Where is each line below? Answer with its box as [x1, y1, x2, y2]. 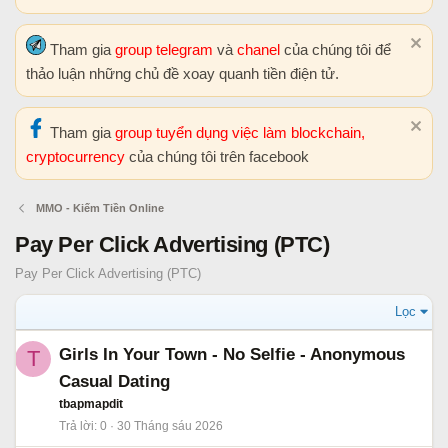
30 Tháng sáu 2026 [117, 419, 223, 433]
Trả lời [59, 419, 94, 433]
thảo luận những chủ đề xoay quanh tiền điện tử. [26, 65, 339, 82]
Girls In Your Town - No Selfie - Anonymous [59, 345, 405, 364]
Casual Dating [59, 372, 170, 391]
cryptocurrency [26, 148, 129, 165]
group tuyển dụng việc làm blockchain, [115, 124, 365, 141]
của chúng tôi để [284, 41, 391, 58]
